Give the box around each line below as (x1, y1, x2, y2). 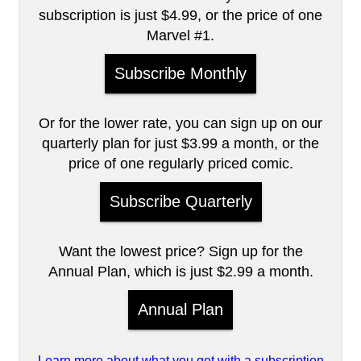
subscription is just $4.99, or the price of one (39, 7, 322, 23)
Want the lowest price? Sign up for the (58, 243, 303, 259)
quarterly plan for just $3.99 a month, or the (42, 135, 319, 151)
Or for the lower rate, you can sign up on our (39, 115, 322, 131)
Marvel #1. (147, 27, 214, 44)
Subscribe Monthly (114, 64, 247, 82)
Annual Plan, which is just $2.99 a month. (48, 263, 313, 280)
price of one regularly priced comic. (68, 156, 293, 172)
